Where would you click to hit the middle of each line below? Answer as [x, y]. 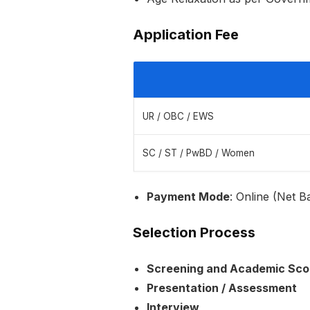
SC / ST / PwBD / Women [199, 153]
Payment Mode [188, 197]
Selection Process [194, 233]
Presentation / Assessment [222, 288]
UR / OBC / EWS [178, 117]
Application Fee [186, 35]
